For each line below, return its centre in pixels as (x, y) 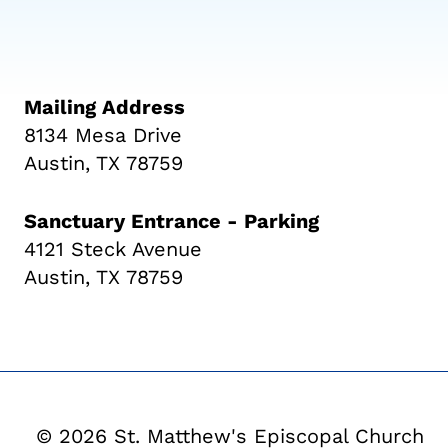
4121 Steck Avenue (113, 249)
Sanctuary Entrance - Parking (171, 221)
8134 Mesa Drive (103, 135)
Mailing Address (104, 107)
